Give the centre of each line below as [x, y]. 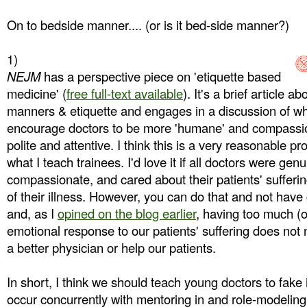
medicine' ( [37, 93]
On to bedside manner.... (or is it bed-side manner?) [148, 25]
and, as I [32, 213]
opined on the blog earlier [127, 213]
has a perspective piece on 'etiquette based [161, 76]
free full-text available [125, 93]
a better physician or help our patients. [111, 247]
